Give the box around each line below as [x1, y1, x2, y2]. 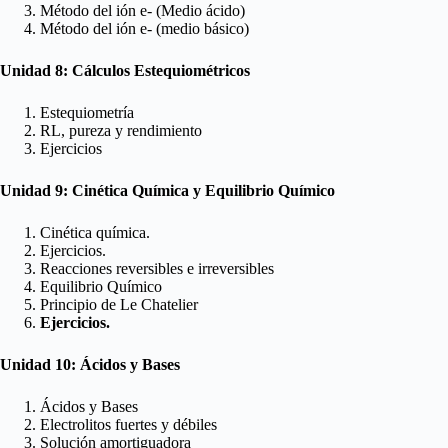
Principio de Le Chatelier [40, 296, 198, 314]
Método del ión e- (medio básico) [40, 20, 253, 38]
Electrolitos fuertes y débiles [40, 416, 217, 434]
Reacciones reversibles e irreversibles [40, 260, 274, 278]
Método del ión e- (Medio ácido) [40, 2, 245, 20]
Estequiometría [40, 104, 134, 122]
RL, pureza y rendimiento [40, 122, 202, 140]
